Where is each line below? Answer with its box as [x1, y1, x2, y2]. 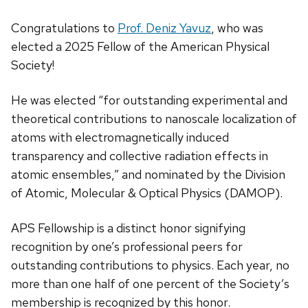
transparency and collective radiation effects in [11, 148, 268, 164]
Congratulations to [11, 20, 118, 36]
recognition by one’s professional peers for [11, 239, 243, 255]
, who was [211, 20, 263, 36]
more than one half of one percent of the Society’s [11, 276, 289, 292]
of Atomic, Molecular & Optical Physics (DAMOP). [11, 185, 283, 201]
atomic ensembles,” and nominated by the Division [11, 166, 285, 183]
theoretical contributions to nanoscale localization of [11, 111, 297, 127]
